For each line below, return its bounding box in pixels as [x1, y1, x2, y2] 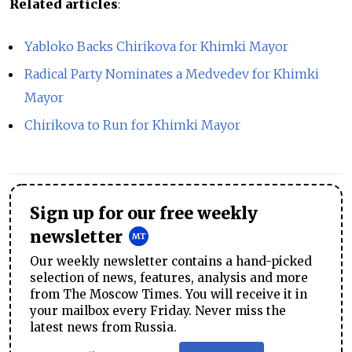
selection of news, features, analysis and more [30, 269, 308, 285]
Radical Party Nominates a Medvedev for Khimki [24, 66, 320, 82]
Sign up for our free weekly [30, 203, 258, 224]
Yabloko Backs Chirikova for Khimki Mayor [24, 38, 289, 55]
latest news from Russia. [30, 319, 177, 335]
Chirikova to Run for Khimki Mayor [24, 116, 241, 133]
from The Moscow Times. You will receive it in [30, 286, 307, 302]
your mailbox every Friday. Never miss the [30, 302, 286, 318]
